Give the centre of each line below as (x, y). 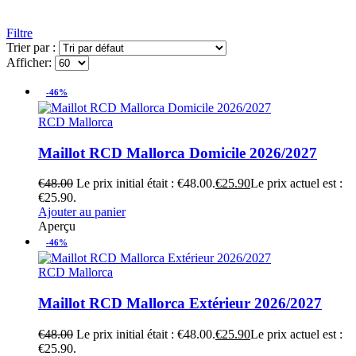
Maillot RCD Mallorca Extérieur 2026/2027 (180, 303)
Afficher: (31, 62)
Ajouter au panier (82, 212)
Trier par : (33, 47)
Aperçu (57, 226)
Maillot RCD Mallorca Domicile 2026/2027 (178, 153)
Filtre (19, 33)
